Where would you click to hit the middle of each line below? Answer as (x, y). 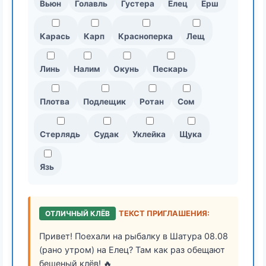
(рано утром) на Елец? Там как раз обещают (132, 250)
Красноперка (145, 37)
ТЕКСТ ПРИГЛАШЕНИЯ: (164, 214)
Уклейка (149, 134)
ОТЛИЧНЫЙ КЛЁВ (77, 214)
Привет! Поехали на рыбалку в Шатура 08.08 (134, 236)
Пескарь (170, 69)
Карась (55, 37)
